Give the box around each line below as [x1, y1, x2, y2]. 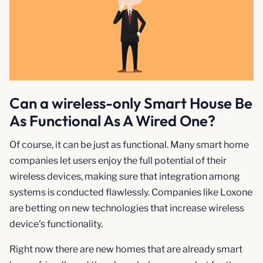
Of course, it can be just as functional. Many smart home [9, 139, 249, 150]
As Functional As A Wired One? [9, 110, 215, 130]
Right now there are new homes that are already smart [9, 243, 242, 255]
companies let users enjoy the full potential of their [9, 154, 227, 166]
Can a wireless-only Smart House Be [9, 93, 252, 113]
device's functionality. [9, 218, 103, 230]
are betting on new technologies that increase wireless [9, 202, 244, 214]
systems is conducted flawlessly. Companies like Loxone [9, 186, 252, 198]
